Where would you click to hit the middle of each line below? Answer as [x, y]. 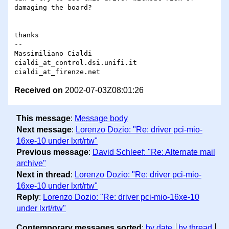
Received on [39, 90]
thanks [27, 35]
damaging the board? [53, 8]
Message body [101, 118]
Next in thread [43, 174]
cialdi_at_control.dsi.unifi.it [76, 63]
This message [43, 118]
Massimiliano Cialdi [53, 54]
